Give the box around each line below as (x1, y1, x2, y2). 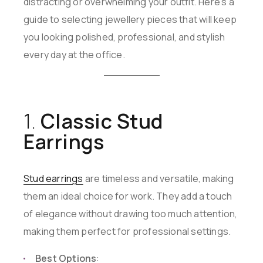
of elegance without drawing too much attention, (23, 207, 238, 221)
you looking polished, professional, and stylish (23, 31, 225, 44)
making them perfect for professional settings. (23, 225, 231, 238)
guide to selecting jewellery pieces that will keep (23, 13, 237, 26)
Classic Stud (40, 107, 163, 135)
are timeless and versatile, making (83, 172, 234, 186)
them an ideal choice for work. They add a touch (23, 190, 232, 203)
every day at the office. (23, 48, 125, 62)
